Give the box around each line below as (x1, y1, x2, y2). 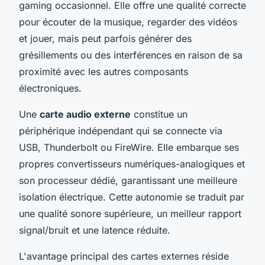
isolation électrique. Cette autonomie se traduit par (19, 190, 244, 203)
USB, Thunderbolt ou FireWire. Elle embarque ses (19, 141, 239, 153)
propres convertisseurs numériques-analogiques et (19, 157, 245, 170)
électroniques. (19, 82, 82, 94)
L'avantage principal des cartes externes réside (19, 250, 229, 262)
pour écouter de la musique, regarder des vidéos (19, 15, 237, 28)
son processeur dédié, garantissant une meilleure (19, 174, 237, 186)
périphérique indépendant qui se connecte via (19, 124, 222, 137)
